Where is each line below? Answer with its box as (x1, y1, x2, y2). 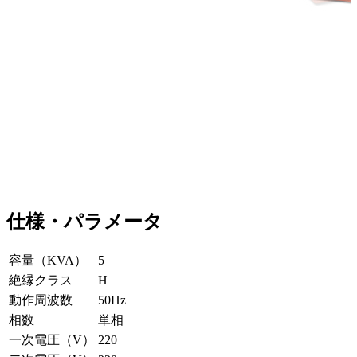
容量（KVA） (9, 253, 87, 268)
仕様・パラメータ (6, 211, 163, 233)
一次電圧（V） (9, 333, 95, 347)
